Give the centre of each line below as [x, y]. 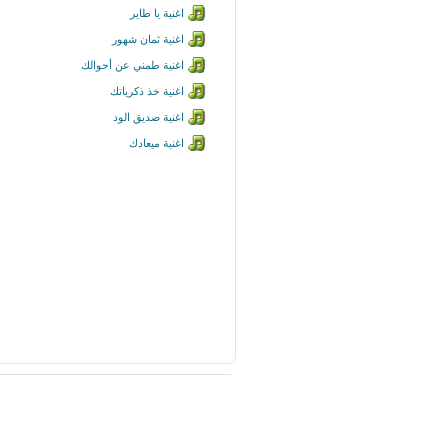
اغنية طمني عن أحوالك [132, 65]
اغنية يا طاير [157, 13]
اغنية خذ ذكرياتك [147, 91]
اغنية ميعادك [156, 143]
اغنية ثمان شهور [148, 39]
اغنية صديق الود [148, 117]
